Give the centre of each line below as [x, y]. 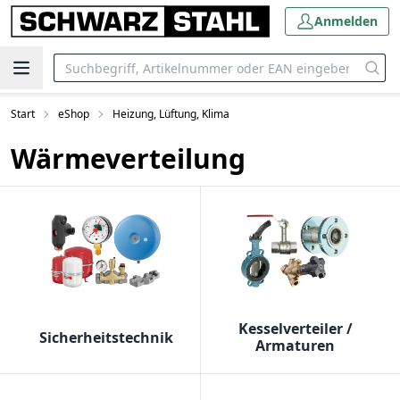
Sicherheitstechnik [106, 337]
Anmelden [346, 21]
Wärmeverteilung [128, 158]
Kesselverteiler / [295, 329]
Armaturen [295, 346]
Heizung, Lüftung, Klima [171, 114]
